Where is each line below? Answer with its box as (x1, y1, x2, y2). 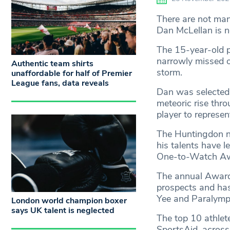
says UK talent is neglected (11, 205, 114, 217)
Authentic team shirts (11, 57, 93, 69)
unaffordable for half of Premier (11, 67, 132, 79)
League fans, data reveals (11, 77, 109, 89)
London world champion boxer (11, 195, 127, 207)
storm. (156, 66, 182, 79)
